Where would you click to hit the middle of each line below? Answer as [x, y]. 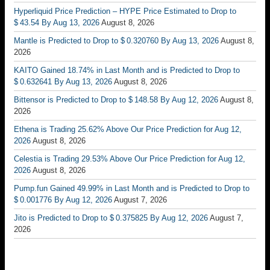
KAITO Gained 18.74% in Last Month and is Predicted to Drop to [127, 70]
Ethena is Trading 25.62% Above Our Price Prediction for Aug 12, [128, 129]
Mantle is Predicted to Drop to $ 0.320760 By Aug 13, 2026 [116, 41]
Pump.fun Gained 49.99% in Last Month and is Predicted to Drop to [132, 188]
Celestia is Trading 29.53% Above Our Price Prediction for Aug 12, [130, 159]
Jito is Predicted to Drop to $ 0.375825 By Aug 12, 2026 [111, 218]
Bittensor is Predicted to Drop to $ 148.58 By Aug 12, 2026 [116, 100]
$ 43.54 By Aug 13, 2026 [57, 23]
